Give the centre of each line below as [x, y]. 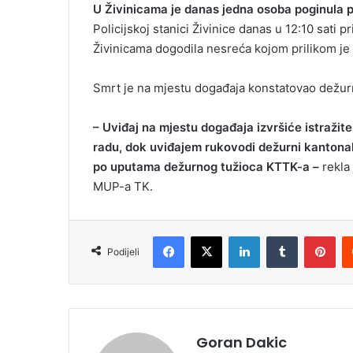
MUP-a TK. [123, 187]
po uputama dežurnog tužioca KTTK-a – [206, 167]
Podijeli [123, 252]
